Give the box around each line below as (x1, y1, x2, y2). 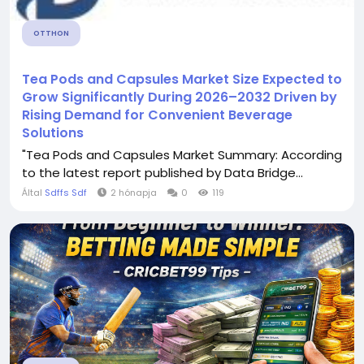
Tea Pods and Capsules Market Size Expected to (22, 70, 342, 89)
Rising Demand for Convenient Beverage (22, 106, 292, 124)
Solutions (22, 123, 84, 142)
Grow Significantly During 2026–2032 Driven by (22, 88, 337, 106)
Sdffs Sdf (45, 186, 87, 199)
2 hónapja (110, 186, 157, 199)
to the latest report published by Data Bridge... (22, 164, 303, 181)
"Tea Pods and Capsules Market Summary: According (22, 146, 342, 163)
